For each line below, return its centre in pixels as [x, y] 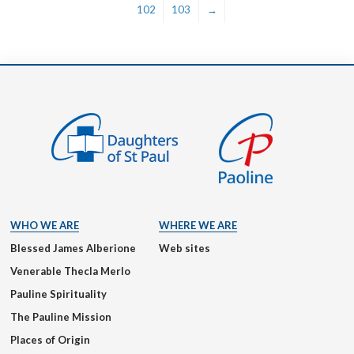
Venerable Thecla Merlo [70, 271]
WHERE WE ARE [198, 225]
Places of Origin [50, 339]
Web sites [185, 248]
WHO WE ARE [45, 225]
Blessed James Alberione [73, 248]
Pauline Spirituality [58, 294]
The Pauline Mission [61, 316]
